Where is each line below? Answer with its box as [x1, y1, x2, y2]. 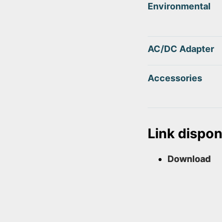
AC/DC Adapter [148, 44, 214, 55]
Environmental [148, 1, 211, 12]
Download [167, 154, 211, 165]
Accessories [148, 72, 202, 83]
